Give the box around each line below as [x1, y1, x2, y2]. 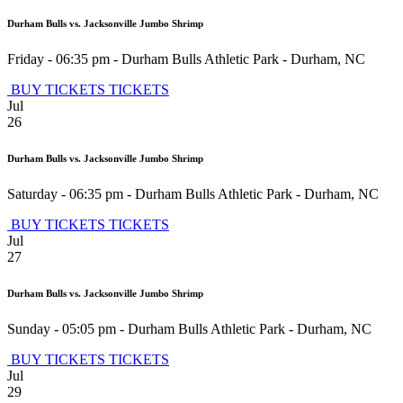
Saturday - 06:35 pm [7, 186, 123, 202]
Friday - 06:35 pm [7, 51, 110, 67]
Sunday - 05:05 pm [7, 321, 116, 337]
